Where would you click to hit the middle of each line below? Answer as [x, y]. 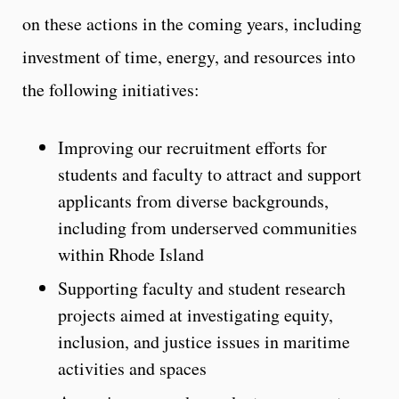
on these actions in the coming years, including [192, 23]
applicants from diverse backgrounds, [193, 200]
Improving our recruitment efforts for [192, 147]
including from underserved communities [208, 227]
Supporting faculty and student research [202, 288]
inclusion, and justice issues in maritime [204, 341]
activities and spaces [132, 368]
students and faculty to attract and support [210, 174]
